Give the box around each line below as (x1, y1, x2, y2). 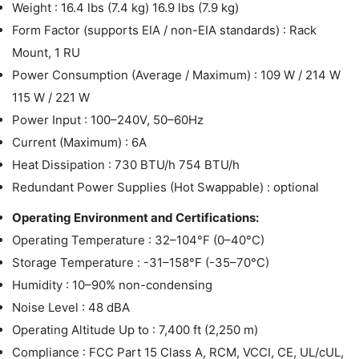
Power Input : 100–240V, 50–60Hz (12, 112, 204, 127)
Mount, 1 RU (12, 45, 80, 60)
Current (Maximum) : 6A (12, 135, 147, 150)
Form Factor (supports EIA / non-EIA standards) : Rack (12, 22, 317, 38)
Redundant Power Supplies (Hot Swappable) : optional (12, 179, 319, 195)
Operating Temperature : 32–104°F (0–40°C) (12, 232, 264, 248)
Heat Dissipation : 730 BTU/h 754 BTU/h (12, 157, 240, 172)
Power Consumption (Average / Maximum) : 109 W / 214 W (12, 67, 341, 83)
